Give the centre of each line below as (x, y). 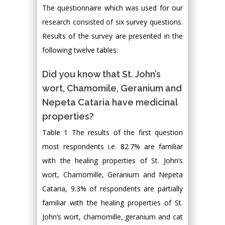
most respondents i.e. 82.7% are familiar (113, 147)
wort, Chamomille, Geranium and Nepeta (113, 175)
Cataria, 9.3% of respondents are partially (113, 189)
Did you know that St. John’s (101, 74)
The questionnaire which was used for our (113, 8)
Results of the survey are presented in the (113, 36)
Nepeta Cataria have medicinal (110, 102)
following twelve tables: (80, 50)
